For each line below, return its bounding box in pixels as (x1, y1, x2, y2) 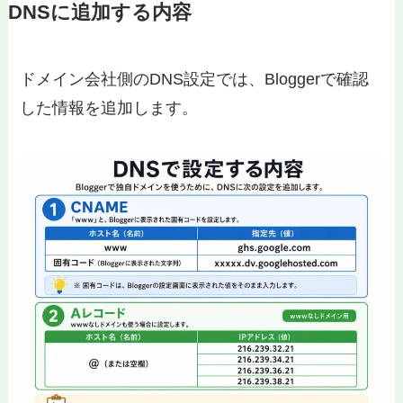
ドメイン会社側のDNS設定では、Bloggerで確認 (20, 70, 370, 89)
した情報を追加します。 (20, 99, 199, 118)
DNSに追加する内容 (7, 2, 192, 24)
